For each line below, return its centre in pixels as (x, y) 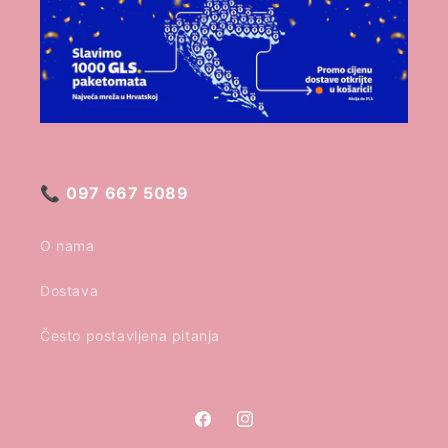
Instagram (270, 430)
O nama (67, 245)
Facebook (227, 430)
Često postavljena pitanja (130, 335)
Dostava (69, 290)
